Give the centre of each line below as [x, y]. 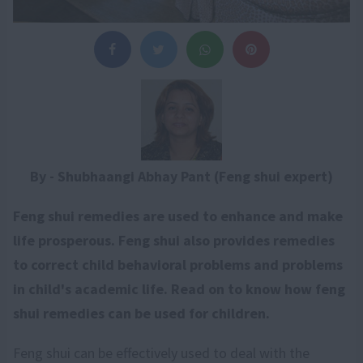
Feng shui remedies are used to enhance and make [178, 216]
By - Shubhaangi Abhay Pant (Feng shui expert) [181, 176]
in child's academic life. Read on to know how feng [179, 289]
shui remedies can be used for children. [141, 313]
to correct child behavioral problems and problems [178, 265]
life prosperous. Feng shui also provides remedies [174, 240]
